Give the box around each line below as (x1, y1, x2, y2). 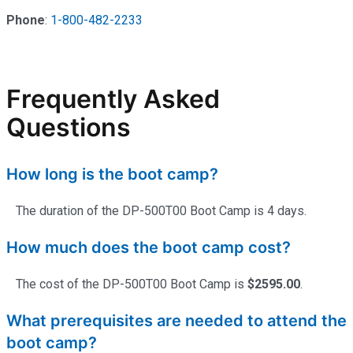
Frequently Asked (6, 84, 220, 115)
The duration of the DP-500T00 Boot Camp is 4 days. (6, 203, 307, 218)
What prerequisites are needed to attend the (6, 310, 347, 330)
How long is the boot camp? (6, 164, 218, 184)
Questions (6, 112, 131, 143)
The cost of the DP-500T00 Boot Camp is (6, 276, 247, 292)
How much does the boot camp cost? (6, 237, 291, 257)
